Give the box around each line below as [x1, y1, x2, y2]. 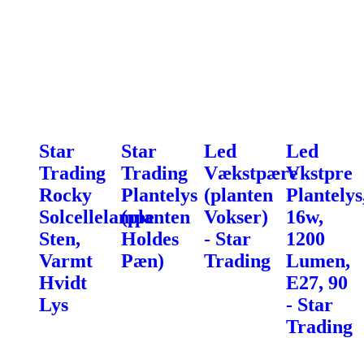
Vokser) [203, 206, 268, 227]
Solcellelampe [39, 206, 154, 227]
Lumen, [285, 249, 350, 271]
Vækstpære [203, 162, 298, 184]
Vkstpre [285, 162, 353, 184]
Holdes [121, 227, 180, 249]
